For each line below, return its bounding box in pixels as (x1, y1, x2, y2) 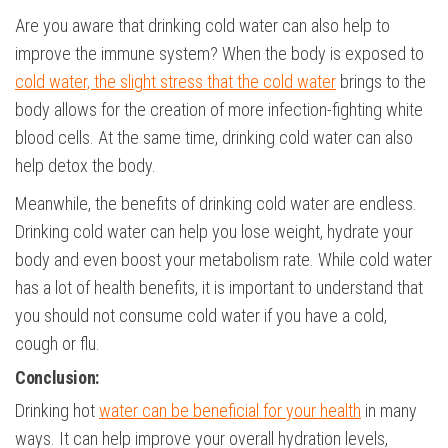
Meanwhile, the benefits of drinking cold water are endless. (15, 193, 417, 214)
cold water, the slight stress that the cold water (15, 71, 336, 92)
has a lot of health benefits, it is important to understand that (15, 277, 423, 298)
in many (361, 400, 417, 421)
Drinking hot (15, 400, 99, 421)
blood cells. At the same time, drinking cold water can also (15, 127, 413, 148)
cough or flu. (15, 333, 100, 354)
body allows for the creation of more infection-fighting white (15, 99, 423, 120)
